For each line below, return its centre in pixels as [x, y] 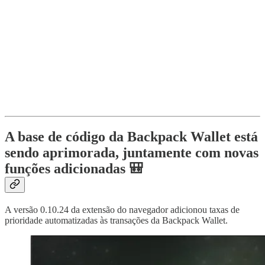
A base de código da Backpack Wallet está [131, 137]
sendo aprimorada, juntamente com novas [132, 153]
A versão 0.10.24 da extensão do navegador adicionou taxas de [122, 210]
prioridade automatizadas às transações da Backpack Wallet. [116, 220]
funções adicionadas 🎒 [74, 169]
